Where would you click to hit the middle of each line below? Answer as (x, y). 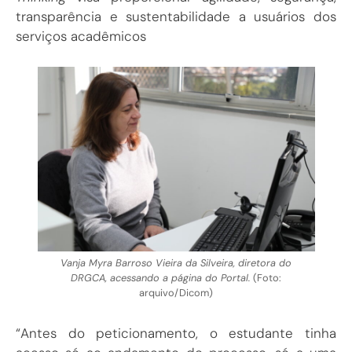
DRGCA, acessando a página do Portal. (161, 277)
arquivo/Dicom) (176, 292)
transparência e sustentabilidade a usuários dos (176, 17)
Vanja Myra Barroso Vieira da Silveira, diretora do (176, 262)
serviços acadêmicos (81, 37)
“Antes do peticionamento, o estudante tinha (176, 334)
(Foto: (266, 277)
